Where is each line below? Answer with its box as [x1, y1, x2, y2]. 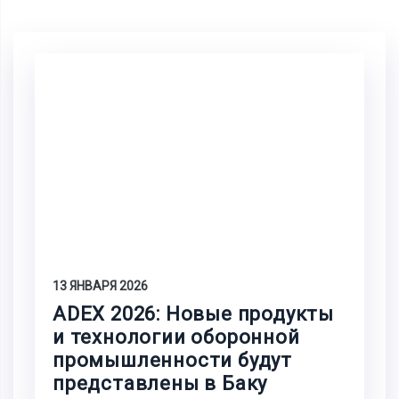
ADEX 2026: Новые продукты [53, 303, 334, 326]
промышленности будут [53, 349, 292, 372]
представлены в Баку [53, 372, 268, 395]
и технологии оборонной [53, 326, 300, 349]
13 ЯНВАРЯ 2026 [53, 279, 148, 294]
